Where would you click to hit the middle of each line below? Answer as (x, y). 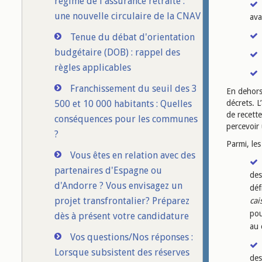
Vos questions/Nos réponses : (132, 237)
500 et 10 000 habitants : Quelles (123, 104)
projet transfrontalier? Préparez (122, 201)
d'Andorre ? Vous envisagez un (118, 186)
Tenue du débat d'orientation (132, 37)
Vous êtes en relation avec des (133, 155)
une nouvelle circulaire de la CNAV (127, 16)
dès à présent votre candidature (122, 216)
